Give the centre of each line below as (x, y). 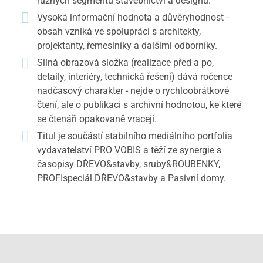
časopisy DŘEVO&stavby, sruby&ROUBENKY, (129, 164)
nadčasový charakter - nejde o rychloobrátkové (133, 91)
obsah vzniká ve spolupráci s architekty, (119, 31)
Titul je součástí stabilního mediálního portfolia (135, 136)
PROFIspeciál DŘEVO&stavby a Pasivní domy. (131, 178)
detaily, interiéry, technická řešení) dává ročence (135, 77)
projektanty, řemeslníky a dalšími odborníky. (127, 45)
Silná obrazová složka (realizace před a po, (125, 63)
